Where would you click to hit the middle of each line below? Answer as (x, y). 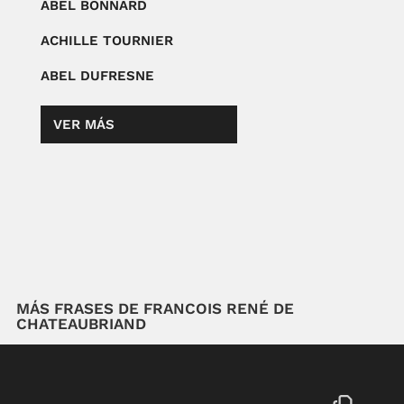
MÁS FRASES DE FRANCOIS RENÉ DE (155, 308)
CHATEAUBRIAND (81, 323)
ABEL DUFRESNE (97, 75)
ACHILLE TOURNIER (106, 40)
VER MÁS (83, 124)
